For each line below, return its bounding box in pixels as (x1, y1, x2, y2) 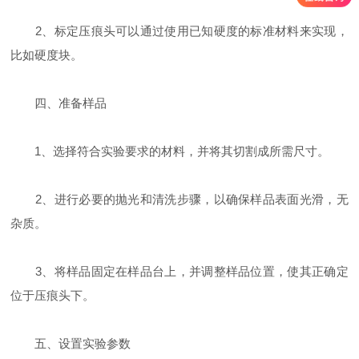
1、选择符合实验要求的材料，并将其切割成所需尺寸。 (10, 144, 330, 158)
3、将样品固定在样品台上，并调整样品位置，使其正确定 (10, 264, 349, 278)
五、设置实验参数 (10, 337, 131, 350)
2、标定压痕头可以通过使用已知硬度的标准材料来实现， (10, 24, 349, 38)
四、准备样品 (10, 96, 107, 110)
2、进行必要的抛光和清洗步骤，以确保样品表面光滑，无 (10, 192, 349, 206)
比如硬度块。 (10, 48, 83, 62)
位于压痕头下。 (10, 288, 95, 302)
